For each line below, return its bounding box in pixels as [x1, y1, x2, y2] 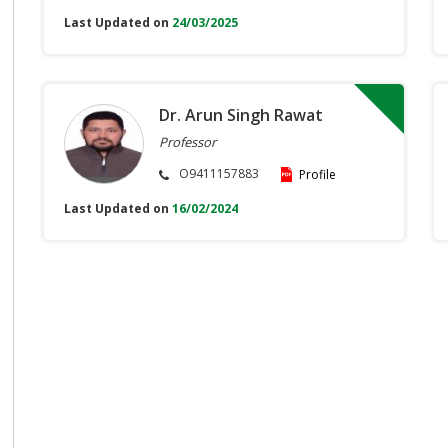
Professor [159, 133, 216, 152]
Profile [299, 166, 336, 184]
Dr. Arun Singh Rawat [159, 104, 323, 127]
